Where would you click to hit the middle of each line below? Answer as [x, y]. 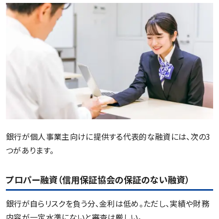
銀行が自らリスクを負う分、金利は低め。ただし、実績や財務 [108, 203]
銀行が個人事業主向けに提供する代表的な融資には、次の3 [108, 136]
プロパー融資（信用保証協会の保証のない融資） [98, 179]
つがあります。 [30, 150]
